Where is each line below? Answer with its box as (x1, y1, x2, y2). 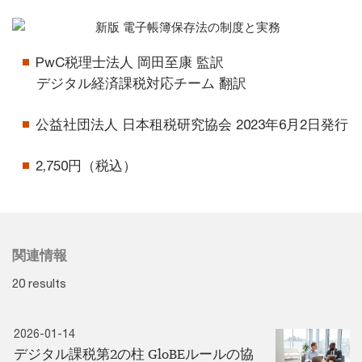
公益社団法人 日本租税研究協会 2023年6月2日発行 (36, 116, 348, 133)
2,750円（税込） (36, 158, 137, 175)
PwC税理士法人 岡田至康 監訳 (36, 54, 224, 71)
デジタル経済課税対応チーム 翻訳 (36, 75, 246, 92)
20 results (12, 276, 66, 291)
